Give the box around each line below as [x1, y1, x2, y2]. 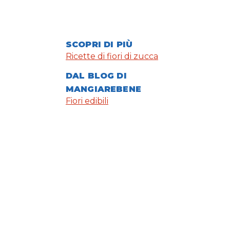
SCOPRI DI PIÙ [66, 40, 133, 50]
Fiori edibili [66, 96, 108, 106]
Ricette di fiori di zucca [66, 51, 158, 62]
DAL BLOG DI [66, 71, 127, 81]
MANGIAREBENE [66, 84, 141, 94]
